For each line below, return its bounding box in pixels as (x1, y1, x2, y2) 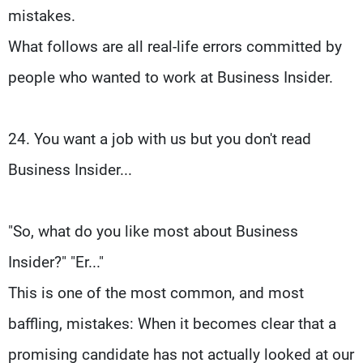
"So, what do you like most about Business (8, 221, 298, 241)
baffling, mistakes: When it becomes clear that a (8, 314, 336, 333)
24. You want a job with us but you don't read (8, 129, 311, 148)
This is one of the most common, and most (8, 283, 304, 302)
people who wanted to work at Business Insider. (8, 67, 333, 87)
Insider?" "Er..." (8, 252, 104, 271)
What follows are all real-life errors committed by (8, 36, 342, 56)
